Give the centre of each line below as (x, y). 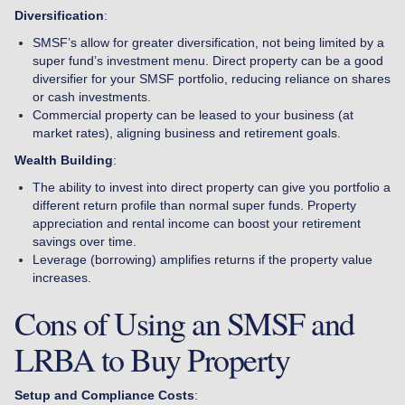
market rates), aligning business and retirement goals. (187, 132)
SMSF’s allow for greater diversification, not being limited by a (208, 42)
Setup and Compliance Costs (104, 395)
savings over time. (85, 241)
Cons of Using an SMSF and (184, 322)
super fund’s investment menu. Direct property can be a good (208, 60)
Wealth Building (64, 160)
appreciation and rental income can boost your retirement (197, 223)
